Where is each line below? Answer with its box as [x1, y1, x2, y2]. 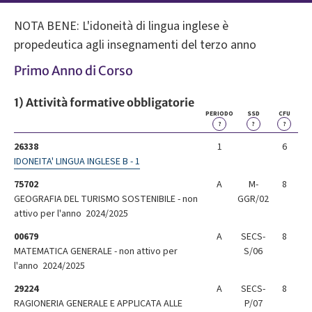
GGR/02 [237, 192, 269, 207]
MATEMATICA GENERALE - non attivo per [14, 244, 178, 259]
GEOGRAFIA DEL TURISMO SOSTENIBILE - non [14, 192, 198, 207]
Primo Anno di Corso [14, 63, 133, 79]
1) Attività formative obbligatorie [14, 95, 194, 110]
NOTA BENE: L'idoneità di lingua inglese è [14, 17, 228, 36]
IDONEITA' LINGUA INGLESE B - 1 [14, 155, 140, 169]
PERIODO [205, 109, 233, 119]
